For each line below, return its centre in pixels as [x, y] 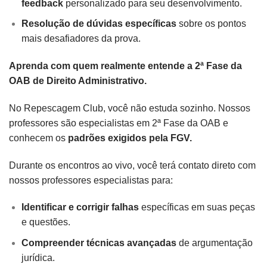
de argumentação [214, 243]
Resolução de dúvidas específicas [99, 24]
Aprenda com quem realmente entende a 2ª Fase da [125, 66]
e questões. [46, 222]
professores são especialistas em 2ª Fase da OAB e [119, 123]
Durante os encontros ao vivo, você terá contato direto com [132, 165]
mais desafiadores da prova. [81, 39]
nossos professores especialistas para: [91, 180]
